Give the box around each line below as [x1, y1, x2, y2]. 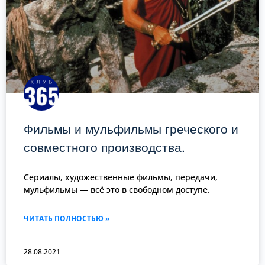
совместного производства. [24, 137, 185, 156]
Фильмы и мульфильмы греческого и [24, 119, 238, 137]
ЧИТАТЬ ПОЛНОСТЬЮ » [24, 213, 109, 224]
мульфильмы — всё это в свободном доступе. [24, 183, 210, 195]
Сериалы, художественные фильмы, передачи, [24, 171, 218, 183]
